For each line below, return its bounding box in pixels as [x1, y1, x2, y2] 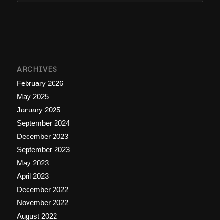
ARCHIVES [16, 64, 57, 73]
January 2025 [16, 105, 60, 114]
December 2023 [16, 132, 68, 140]
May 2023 [16, 158, 49, 167]
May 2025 [16, 92, 49, 101]
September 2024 [16, 118, 70, 127]
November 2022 [16, 198, 68, 207]
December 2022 [16, 185, 68, 193]
